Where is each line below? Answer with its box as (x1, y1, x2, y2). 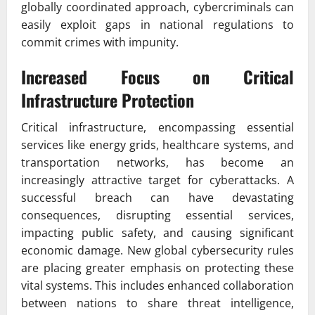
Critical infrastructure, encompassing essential (21, 119, 294, 135)
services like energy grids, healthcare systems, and (21, 136, 294, 153)
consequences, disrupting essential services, (21, 207, 294, 223)
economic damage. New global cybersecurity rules (21, 242, 294, 258)
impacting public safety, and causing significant (21, 224, 294, 240)
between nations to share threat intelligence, (21, 295, 294, 311)
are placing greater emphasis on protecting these (21, 259, 294, 276)
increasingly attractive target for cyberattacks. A (21, 172, 294, 188)
